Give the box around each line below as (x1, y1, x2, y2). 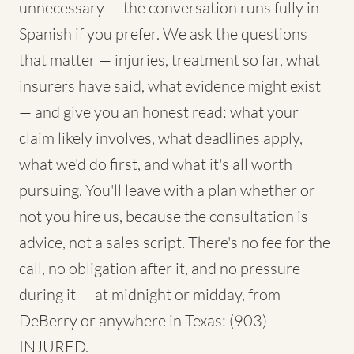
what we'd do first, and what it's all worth (19, 154, 292, 174)
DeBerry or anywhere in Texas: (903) (19, 311, 267, 330)
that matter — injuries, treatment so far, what (19, 50, 320, 70)
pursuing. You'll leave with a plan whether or (19, 180, 315, 200)
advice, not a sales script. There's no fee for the (19, 232, 330, 252)
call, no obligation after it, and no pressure (19, 258, 300, 278)
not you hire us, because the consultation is (19, 206, 308, 226)
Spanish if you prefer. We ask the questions (19, 24, 307, 43)
